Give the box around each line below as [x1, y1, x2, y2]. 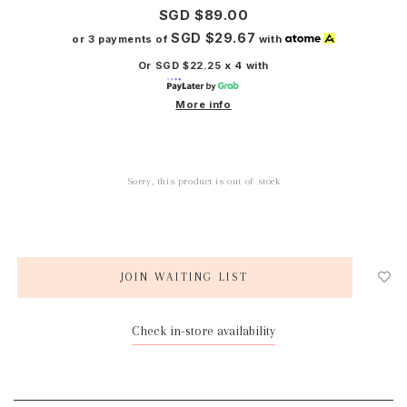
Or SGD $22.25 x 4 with [137, 58, 270, 72]
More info [175, 97, 232, 111]
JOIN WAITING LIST [120, 270, 249, 283]
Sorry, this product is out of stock [126, 174, 281, 187]
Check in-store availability [132, 323, 275, 338]
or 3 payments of [72, 32, 172, 45]
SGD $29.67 [171, 29, 256, 45]
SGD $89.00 [158, 5, 249, 24]
